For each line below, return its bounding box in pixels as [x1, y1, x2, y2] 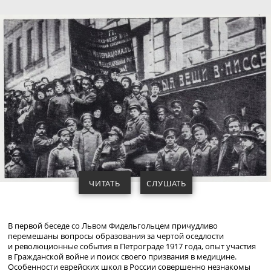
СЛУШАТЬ [146, 178, 186, 189]
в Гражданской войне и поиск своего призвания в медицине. [7, 252, 237, 263]
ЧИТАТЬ [88, 178, 120, 189]
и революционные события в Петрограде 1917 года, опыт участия [7, 241, 256, 252]
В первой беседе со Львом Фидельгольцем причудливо [7, 221, 218, 232]
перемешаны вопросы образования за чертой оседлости [7, 231, 224, 242]
